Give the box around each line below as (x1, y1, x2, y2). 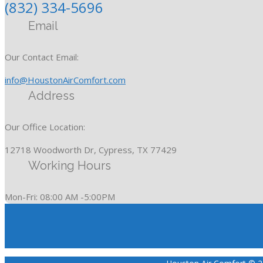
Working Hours (28, 159, 111, 173)
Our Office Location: (5, 121, 85, 133)
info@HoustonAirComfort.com (5, 74, 126, 86)
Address (28, 89, 75, 103)
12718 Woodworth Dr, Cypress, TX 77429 (5, 144, 177, 156)
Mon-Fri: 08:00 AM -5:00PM (5, 191, 115, 203)
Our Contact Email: (5, 51, 79, 63)
